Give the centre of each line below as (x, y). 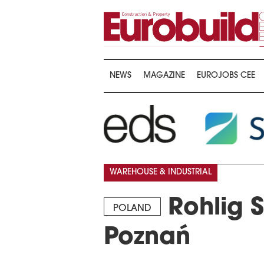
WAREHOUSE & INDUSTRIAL (161, 173)
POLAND (132, 209)
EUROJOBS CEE (226, 76)
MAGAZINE (164, 76)
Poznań (147, 238)
